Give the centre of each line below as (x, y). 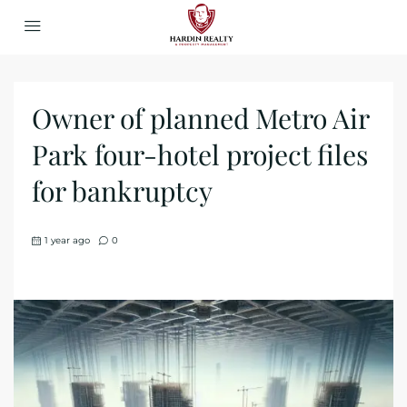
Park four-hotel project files (200, 154)
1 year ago (67, 240)
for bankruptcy (122, 191)
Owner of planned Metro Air (200, 118)
